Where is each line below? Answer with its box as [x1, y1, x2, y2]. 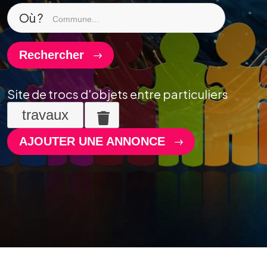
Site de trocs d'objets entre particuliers [7, 86, 228, 101]
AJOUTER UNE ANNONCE [19, 135, 169, 148]
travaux [22, 107, 69, 123]
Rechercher [19, 48, 88, 61]
